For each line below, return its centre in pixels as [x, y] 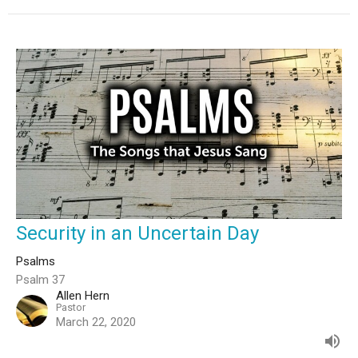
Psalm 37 [40, 280]
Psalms [36, 262]
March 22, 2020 [96, 322]
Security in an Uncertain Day [137, 234]
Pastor [71, 308]
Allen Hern [83, 296]
